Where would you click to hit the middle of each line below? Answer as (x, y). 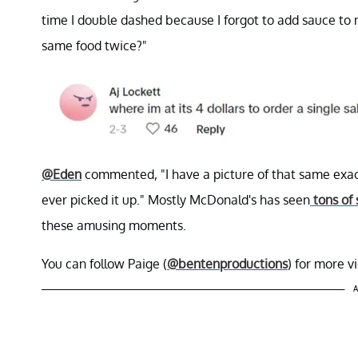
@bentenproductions (227, 264)
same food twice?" (94, 45)
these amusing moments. (114, 226)
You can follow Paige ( (104, 264)
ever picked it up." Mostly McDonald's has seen (176, 200)
